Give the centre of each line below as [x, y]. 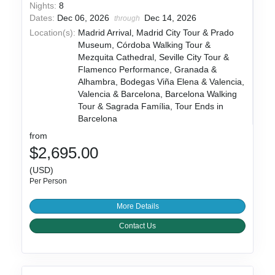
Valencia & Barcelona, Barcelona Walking [158, 94]
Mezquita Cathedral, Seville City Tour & [154, 57]
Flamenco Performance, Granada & [148, 69]
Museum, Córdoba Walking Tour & [145, 45]
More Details [137, 206]
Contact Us [137, 226]
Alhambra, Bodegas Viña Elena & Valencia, [161, 81]
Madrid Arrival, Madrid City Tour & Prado [156, 32]
